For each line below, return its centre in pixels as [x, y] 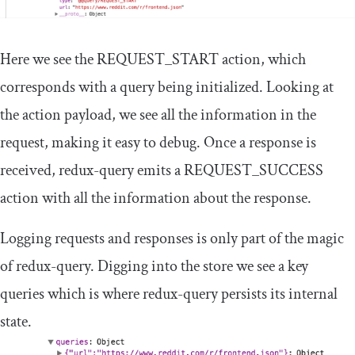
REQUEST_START [158, 60]
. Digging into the [147, 267]
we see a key [271, 267]
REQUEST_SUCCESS [254, 171]
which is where [94, 294]
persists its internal [278, 294]
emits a [159, 171]
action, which [262, 60]
